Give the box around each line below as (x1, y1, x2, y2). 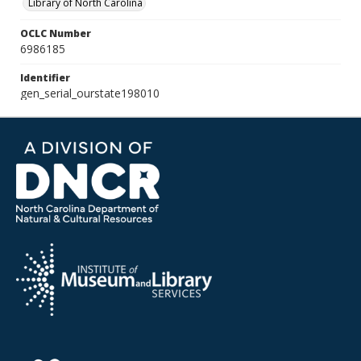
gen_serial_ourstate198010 (20, 85, 160, 101)
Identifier (20, 71, 70, 85)
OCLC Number (20, 27, 91, 40)
